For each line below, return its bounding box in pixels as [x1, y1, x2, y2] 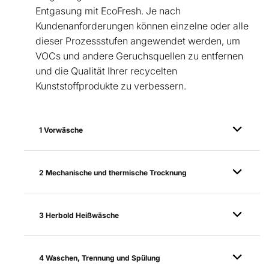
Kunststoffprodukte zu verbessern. [35, 80, 186, 92]
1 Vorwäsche [39, 125, 83, 135]
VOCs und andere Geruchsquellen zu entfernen [35, 50, 243, 62]
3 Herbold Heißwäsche [39, 211, 119, 220]
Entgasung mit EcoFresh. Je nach [35, 5, 181, 17]
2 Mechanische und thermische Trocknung [39, 168, 187, 178]
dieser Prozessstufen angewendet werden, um [35, 35, 240, 47]
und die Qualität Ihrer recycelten [35, 65, 177, 77]
